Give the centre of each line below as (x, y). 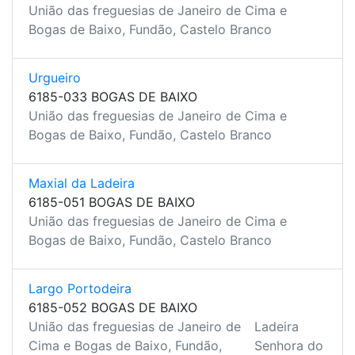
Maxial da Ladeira (82, 183)
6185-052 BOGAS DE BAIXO (113, 307)
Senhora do (288, 345)
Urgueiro (55, 78)
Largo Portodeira (80, 288)
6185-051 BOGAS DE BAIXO (112, 202)
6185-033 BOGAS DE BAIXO (113, 97)
